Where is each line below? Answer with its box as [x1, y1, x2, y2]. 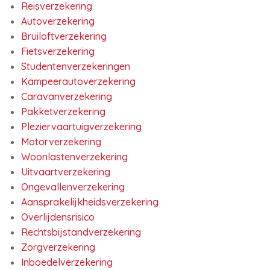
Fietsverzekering [21, 45, 95, 57]
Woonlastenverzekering [21, 151, 128, 163]
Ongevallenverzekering [21, 181, 125, 193]
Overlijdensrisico [21, 211, 95, 223]
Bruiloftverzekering [21, 30, 107, 42]
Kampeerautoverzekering [21, 75, 136, 87]
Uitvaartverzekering [21, 166, 110, 178]
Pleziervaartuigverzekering [21, 121, 142, 133]
